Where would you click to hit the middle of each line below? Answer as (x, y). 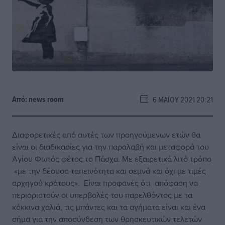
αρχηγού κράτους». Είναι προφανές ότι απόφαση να (105, 183)
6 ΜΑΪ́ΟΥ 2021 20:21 (181, 99)
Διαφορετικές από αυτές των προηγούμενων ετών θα (106, 135)
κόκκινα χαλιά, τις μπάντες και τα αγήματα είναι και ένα (109, 207)
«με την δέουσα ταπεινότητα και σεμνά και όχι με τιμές (109, 171)
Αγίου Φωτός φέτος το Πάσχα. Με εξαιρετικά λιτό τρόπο (112, 159)
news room (46, 99)
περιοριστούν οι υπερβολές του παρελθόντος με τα (102, 195)
